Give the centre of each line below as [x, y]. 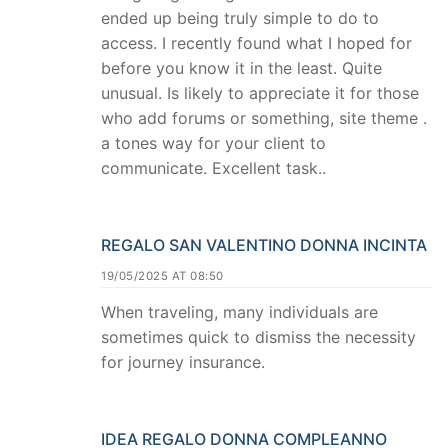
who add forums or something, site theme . [264, 118]
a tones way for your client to [213, 143]
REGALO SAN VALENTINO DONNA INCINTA [264, 245]
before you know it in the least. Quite [241, 68]
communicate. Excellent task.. [213, 168]
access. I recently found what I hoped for [256, 43]
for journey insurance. [183, 362]
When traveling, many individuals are [239, 312]
